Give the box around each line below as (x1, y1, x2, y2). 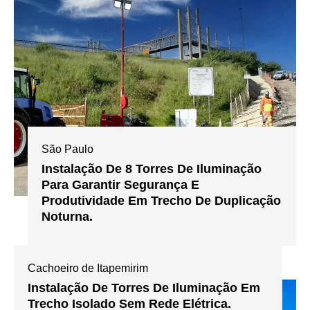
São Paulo (42, 143, 94, 155)
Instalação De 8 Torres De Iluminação (42, 161, 262, 176)
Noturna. (42, 209, 93, 224)
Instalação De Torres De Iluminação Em (28, 280, 260, 295)
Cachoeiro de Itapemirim (28, 262, 148, 274)
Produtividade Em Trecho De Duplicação (42, 193, 282, 208)
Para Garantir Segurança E (42, 177, 200, 192)
